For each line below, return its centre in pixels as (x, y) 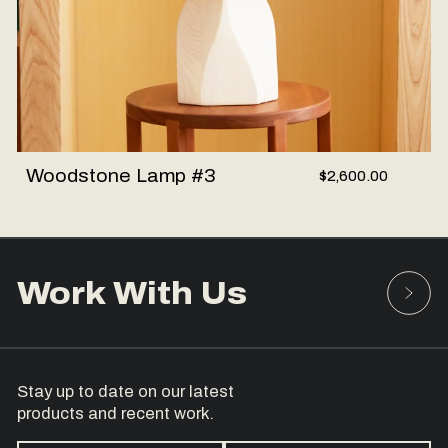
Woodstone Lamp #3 (121, 175)
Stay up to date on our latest (126, 391)
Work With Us (132, 293)
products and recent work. (116, 413)
